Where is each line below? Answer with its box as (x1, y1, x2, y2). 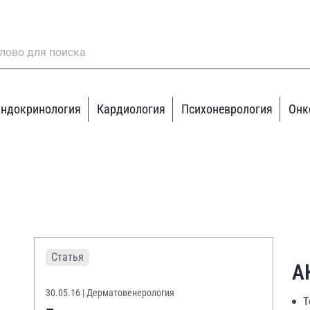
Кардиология (97, 102, 166, 116)
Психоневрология (181, 102, 273, 116)
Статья (51, 250, 84, 264)
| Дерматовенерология (82, 287, 174, 298)
